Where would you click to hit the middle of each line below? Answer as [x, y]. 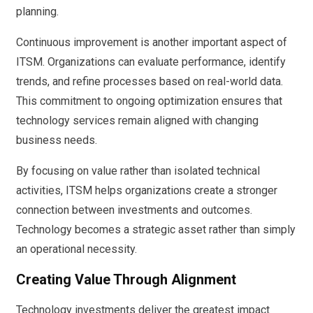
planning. [37, 11]
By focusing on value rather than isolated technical [138, 170]
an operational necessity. [77, 249]
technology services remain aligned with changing [137, 120]
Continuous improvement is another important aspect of [152, 42]
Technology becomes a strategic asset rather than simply [156, 229]
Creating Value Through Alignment [126, 280]
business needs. [57, 140]
